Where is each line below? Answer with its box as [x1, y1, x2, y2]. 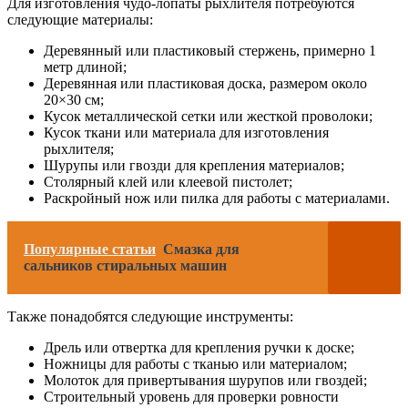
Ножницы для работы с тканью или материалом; [44, 356, 347, 372]
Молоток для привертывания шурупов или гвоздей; [44, 372, 367, 389]
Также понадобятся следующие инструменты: [7, 309, 293, 325]
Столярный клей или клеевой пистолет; [44, 174, 292, 190]
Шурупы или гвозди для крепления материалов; [44, 158, 344, 174]
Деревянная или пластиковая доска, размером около [44, 76, 367, 92]
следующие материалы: [7, 12, 153, 28]
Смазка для [163, 241, 240, 258]
